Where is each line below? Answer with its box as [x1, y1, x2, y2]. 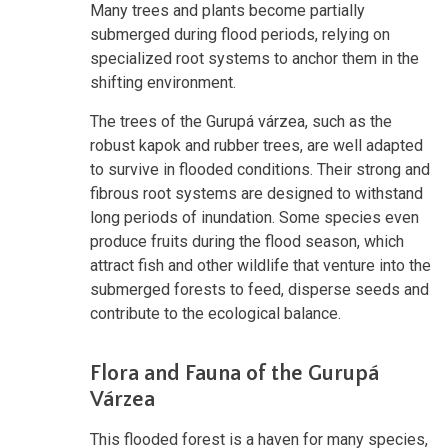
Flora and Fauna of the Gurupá [90, 361, 379, 387]
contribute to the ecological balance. [90, 304, 341, 324]
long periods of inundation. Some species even [90, 208, 419, 228]
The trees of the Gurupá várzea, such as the [90, 112, 392, 132]
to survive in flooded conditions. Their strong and [90, 160, 430, 180]
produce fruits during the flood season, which [90, 232, 404, 252]
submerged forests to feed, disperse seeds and [90, 280, 429, 300]
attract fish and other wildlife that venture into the [90, 256, 431, 276]
